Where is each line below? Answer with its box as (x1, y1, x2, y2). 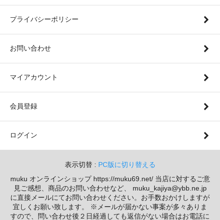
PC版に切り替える (98, 160, 156, 168)
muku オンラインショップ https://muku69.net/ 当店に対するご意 (10, 174, 210, 183)
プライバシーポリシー (10, 15, 79, 23)
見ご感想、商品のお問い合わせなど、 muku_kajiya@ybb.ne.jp (13, 184, 207, 192)
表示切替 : (64, 160, 98, 168)
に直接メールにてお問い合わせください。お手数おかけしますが (10, 193, 210, 201)
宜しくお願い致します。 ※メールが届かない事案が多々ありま (13, 202, 207, 211)
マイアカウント (10, 73, 58, 81)
